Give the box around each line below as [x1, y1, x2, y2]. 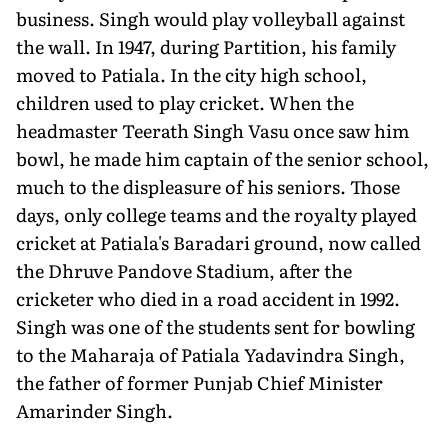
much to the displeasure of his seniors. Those [16, 172, 400, 200]
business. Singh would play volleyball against [16, 4, 405, 32]
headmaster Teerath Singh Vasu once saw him [16, 116, 409, 144]
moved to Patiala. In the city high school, [16, 60, 367, 88]
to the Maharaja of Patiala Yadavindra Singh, [16, 340, 405, 368]
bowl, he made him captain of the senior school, [16, 144, 429, 172]
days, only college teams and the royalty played [16, 200, 417, 228]
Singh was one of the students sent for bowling [16, 312, 415, 340]
